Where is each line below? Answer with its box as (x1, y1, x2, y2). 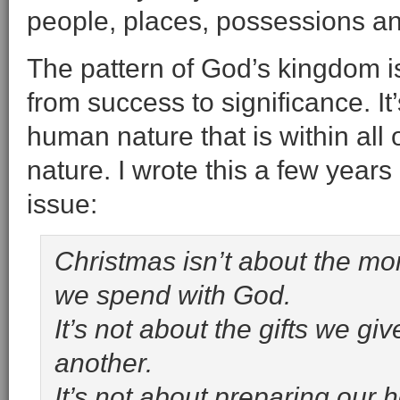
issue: (27, 189, 97, 219)
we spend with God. (54, 280, 291, 310)
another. (54, 348, 153, 378)
